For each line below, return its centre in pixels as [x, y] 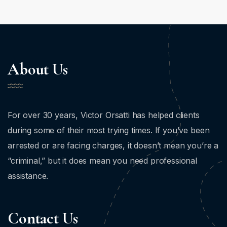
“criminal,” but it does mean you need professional [102, 161]
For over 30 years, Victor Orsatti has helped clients [104, 115]
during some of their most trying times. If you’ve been [109, 130]
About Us [38, 69]
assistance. [28, 176]
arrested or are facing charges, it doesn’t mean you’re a [113, 145]
